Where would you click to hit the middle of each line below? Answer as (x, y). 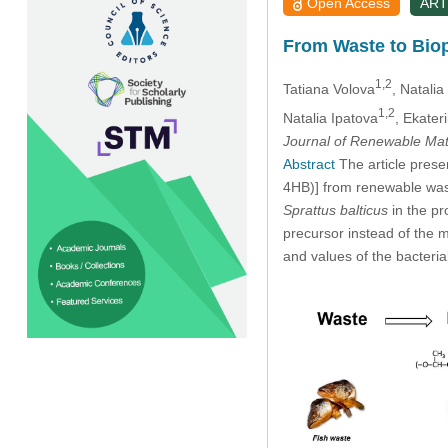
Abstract (308, 163)
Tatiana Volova (328, 88)
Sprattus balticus (335, 209)
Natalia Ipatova (330, 117)
